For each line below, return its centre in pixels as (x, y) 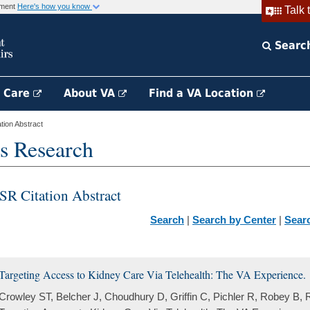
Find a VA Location (203, 93)
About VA (91, 93)
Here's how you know (55, 6)
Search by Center (234, 220)
